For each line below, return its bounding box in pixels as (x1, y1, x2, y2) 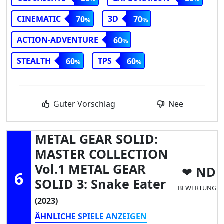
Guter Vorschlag (51, 98, 116, 109)
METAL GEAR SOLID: (35, 130, 158, 147)
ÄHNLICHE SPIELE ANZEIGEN (35, 210, 147, 222)
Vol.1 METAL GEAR (35, 160, 146, 177)
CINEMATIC (17, 13, 61, 24)
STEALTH (17, 55, 51, 66)
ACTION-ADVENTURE (17, 34, 98, 45)
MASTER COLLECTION (35, 145, 168, 162)
